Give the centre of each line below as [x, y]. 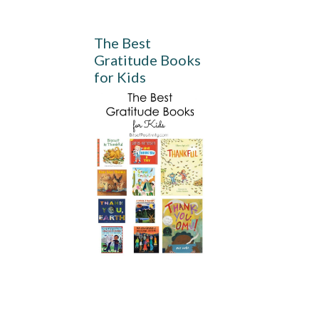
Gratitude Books [147, 60]
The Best [122, 43]
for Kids [120, 77]
